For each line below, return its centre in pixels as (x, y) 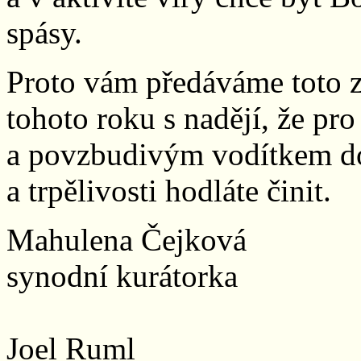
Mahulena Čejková (127, 239)
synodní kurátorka (122, 276)
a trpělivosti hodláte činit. (169, 190)
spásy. (44, 32)
